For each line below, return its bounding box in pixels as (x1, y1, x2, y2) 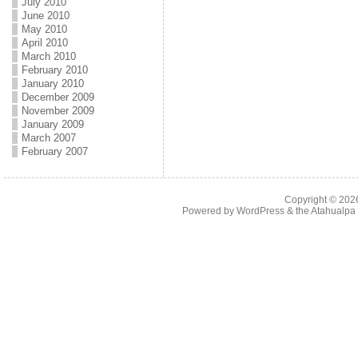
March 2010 (21, 50, 76, 62)
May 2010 (21, 23, 67, 35)
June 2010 (21, 10, 70, 22)
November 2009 (21, 105, 94, 117)
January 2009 (21, 118, 84, 130)
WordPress (236, 205, 284, 217)
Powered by (181, 205, 237, 217)
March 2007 (21, 132, 76, 144)
